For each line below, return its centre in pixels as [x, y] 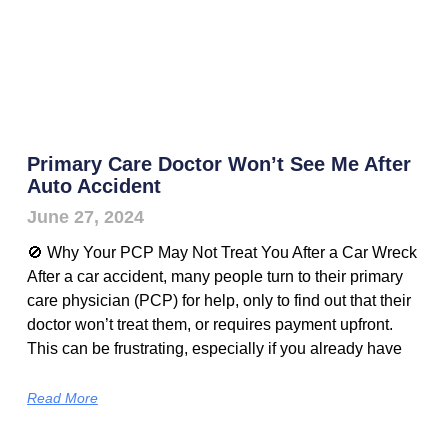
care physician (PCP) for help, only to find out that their [218, 301]
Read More [62, 398]
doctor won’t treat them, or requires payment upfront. [209, 325]
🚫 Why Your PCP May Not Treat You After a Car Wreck [221, 253]
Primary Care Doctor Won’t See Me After [218, 164]
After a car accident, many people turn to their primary [214, 277]
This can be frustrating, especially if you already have [214, 349]
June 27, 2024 [85, 217]
